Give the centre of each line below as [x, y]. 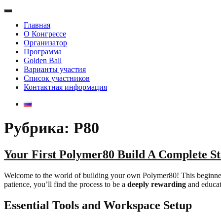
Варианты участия [55, 69]
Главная [37, 25]
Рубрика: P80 [52, 128]
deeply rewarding [157, 184]
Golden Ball [43, 60]
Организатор [45, 43]
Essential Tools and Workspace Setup [98, 205]
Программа [43, 52]
